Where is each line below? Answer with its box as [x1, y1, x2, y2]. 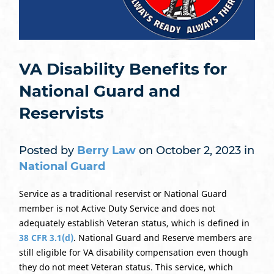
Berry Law [76, 143, 136, 157]
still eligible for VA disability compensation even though [18, 246, 248, 258]
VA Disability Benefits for [18, 59, 227, 79]
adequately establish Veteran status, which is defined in [18, 217, 250, 229]
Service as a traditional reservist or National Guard [18, 187, 227, 199]
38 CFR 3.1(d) [18, 231, 73, 243]
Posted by [18, 143, 77, 157]
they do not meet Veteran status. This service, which [18, 261, 233, 273]
